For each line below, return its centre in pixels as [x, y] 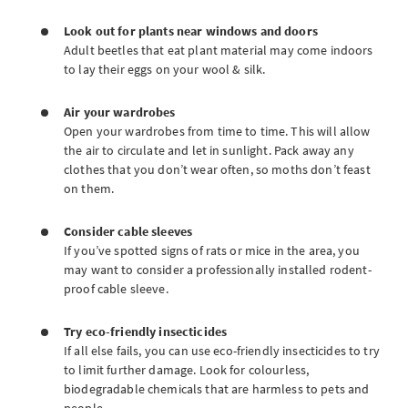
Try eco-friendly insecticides [147, 331]
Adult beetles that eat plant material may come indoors [219, 50]
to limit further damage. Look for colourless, [187, 370]
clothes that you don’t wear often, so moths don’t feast [217, 169]
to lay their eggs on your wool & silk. [168, 69]
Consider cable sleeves [128, 231]
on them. [91, 189]
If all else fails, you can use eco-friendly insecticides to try [222, 351]
